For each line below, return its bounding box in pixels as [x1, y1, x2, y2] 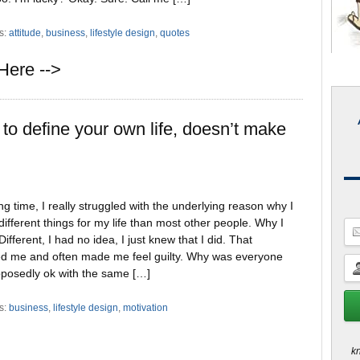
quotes [160, 27, 190, 39]
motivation [123, 301, 169, 313]
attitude [9, 27, 42, 39]
